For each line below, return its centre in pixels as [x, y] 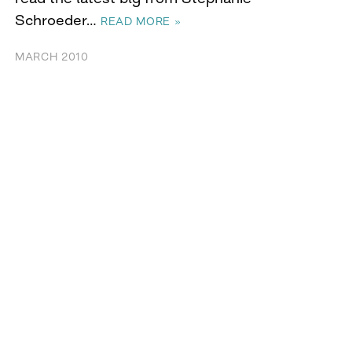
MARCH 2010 [52, 57]
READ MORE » [141, 22]
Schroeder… [58, 20]
